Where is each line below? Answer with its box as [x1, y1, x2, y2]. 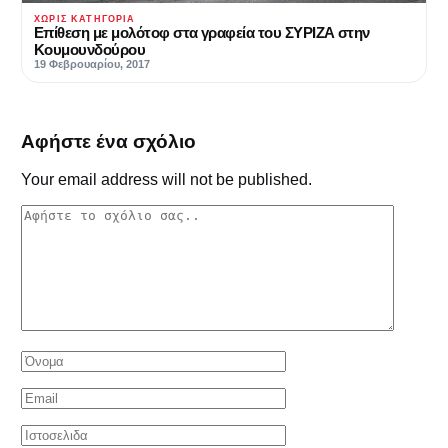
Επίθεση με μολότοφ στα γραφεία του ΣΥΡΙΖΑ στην [34, 23, 370, 41]
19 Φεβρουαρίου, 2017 [34, 57, 150, 70]
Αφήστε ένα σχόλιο [21, 130, 196, 152]
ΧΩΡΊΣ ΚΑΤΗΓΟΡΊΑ [34, 13, 136, 24]
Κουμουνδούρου [34, 40, 146, 58]
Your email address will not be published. [21, 171, 312, 189]
